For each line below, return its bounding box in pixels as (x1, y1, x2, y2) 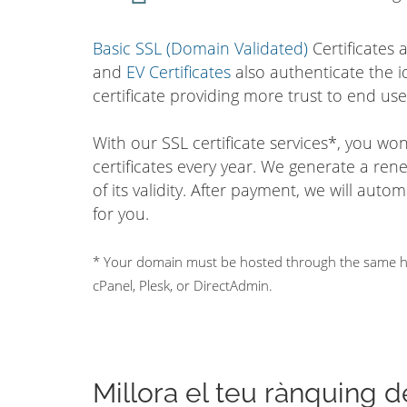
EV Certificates (126, 61, 231, 83)
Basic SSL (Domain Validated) (93, 37, 308, 59)
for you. (93, 203, 149, 224)
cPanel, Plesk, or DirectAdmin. (93, 275, 273, 295)
